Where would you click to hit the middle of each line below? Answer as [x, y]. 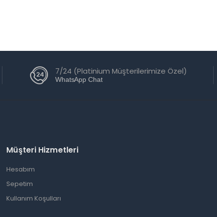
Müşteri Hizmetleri [43, 150]
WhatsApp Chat [79, 79]
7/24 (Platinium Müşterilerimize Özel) [121, 71]
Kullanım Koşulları [34, 198]
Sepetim [20, 184]
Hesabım [21, 169]
